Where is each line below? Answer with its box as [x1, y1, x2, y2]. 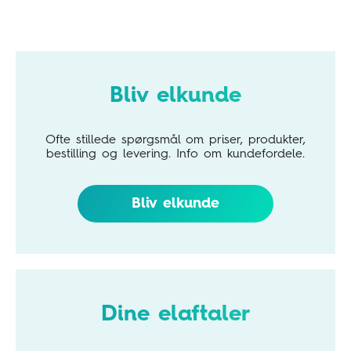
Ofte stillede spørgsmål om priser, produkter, [45, 134, 306, 147]
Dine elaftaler [101, 304, 250, 327]
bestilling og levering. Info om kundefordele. [46, 148, 305, 161]
